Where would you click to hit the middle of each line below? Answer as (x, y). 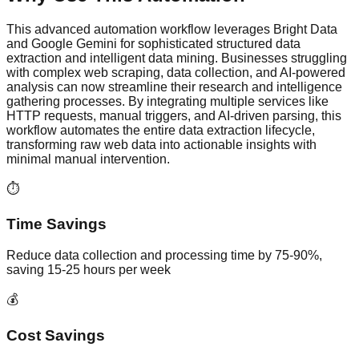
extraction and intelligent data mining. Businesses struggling (177, 58)
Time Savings (56, 224)
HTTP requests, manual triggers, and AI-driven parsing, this (174, 115)
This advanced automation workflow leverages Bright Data (172, 29)
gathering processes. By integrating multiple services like (167, 101)
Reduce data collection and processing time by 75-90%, (164, 256)
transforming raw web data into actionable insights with (161, 144)
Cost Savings (56, 335)
